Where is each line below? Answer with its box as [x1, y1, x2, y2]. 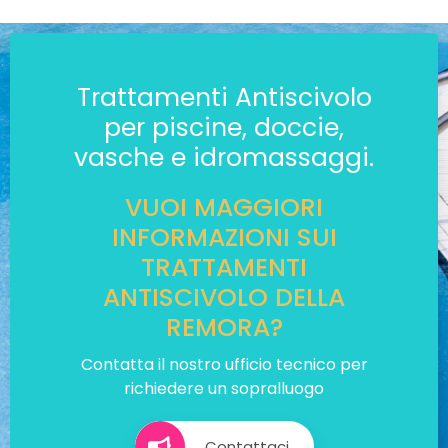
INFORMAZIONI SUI [111, 220, 337, 255]
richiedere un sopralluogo [124, 377, 324, 400]
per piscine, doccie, [104, 110, 344, 145]
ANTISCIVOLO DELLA [103, 280, 345, 315]
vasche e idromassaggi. [74, 140, 374, 175]
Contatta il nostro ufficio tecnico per [80, 353, 368, 376]
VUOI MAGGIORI [125, 190, 323, 225]
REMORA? [165, 310, 283, 345]
